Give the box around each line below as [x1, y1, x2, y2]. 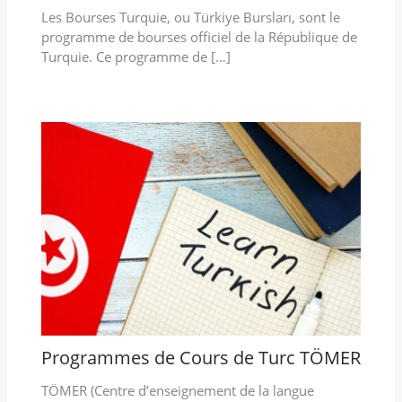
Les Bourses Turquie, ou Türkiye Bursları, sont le [40, 7, 340, 26]
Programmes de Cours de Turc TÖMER [40, 345, 361, 370]
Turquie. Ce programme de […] [40, 47, 231, 66]
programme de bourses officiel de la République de [40, 27, 357, 46]
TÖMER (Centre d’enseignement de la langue [40, 380, 314, 399]
